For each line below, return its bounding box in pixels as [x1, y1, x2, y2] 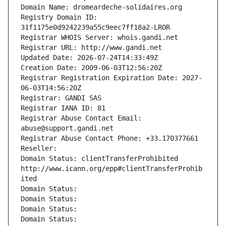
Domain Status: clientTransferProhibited [21, 154, 178, 163]
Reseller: [21, 144, 61, 153]
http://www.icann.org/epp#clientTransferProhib [21, 164, 202, 173]
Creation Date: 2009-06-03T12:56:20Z [21, 64, 162, 72]
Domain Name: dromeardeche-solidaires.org [21, 3, 182, 12]
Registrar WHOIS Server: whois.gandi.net [21, 33, 178, 42]
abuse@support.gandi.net [21, 124, 114, 133]
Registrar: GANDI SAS [21, 94, 101, 102]
